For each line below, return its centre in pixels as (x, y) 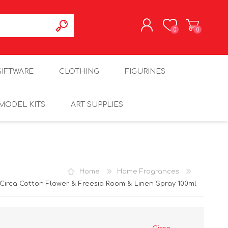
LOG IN (82, 80)
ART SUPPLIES (97, 105)
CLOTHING (79, 72)
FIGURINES (145, 72)
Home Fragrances (148, 171)
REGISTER (85, 66)
